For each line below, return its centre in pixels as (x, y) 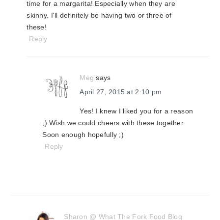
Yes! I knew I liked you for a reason (137, 111)
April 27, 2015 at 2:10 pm (121, 92)
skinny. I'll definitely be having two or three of (99, 15)
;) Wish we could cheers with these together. (114, 123)
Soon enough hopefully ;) (83, 135)
